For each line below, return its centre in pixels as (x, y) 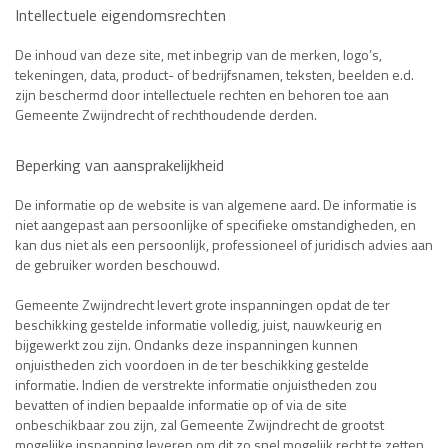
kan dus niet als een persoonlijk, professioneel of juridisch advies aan (224, 244)
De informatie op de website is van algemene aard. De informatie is (216, 204)
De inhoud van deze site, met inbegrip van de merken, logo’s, (198, 54)
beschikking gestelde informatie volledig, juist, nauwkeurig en (198, 324)
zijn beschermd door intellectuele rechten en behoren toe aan (202, 94)
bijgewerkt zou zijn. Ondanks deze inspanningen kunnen (186, 344)
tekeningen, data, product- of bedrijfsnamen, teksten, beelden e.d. (214, 74)
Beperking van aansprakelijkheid (119, 165)
